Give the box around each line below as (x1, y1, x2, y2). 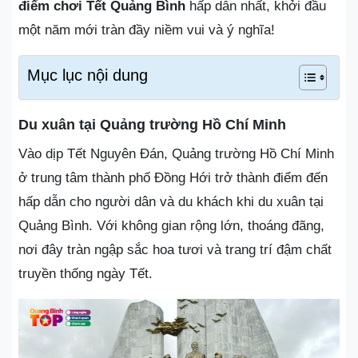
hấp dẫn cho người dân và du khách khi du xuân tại (18, 193, 324, 209)
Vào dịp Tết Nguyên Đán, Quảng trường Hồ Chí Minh (18, 145, 334, 161)
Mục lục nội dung (27, 66, 148, 84)
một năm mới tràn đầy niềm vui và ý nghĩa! (18, 22, 275, 38)
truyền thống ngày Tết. (18, 265, 153, 281)
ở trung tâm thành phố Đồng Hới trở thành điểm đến (18, 169, 328, 185)
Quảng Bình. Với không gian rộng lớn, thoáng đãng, (18, 217, 324, 233)
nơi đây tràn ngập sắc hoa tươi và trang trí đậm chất (18, 241, 332, 257)
